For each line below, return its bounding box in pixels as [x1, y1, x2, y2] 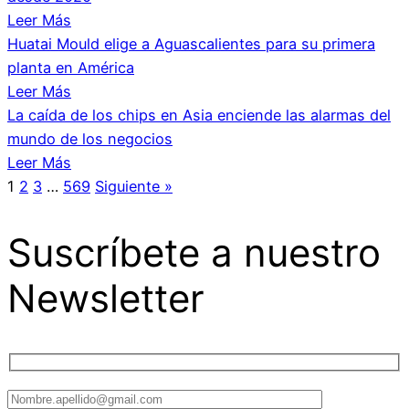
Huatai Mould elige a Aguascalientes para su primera [7, 35, 375, 54]
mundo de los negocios [7, 130, 173, 149]
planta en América [7, 58, 134, 78]
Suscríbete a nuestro [7, 228, 381, 276]
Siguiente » [95, 177, 173, 196]
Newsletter [7, 274, 204, 321]
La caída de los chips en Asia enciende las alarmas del [7, 106, 391, 125]
